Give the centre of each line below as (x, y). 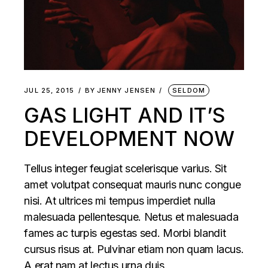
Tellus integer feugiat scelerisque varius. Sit (125, 169)
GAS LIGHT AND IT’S (125, 115)
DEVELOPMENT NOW (130, 139)
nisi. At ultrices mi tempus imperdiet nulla (120, 201)
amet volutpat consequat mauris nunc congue (133, 185)
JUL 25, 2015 (49, 91)
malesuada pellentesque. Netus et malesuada (131, 217)
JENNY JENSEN (126, 91)
